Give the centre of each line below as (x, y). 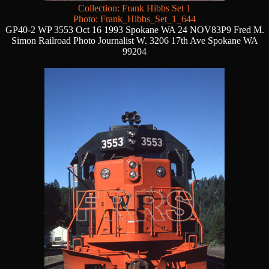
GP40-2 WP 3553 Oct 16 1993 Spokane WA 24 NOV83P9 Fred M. (134, 30)
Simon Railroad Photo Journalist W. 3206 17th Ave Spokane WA (134, 41)
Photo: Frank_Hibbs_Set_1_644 (134, 19)
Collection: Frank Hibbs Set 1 (134, 8)
